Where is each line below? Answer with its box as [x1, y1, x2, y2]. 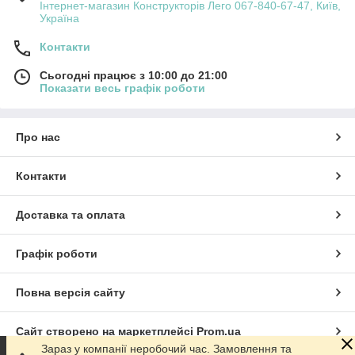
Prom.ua [197, 324, 241, 338]
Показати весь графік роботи [40, 81, 205, 94]
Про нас [16, 130, 60, 143]
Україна [40, 11, 79, 25]
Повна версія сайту [16, 285, 125, 299]
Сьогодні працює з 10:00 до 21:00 [40, 68, 227, 82]
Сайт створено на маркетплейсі [16, 324, 197, 338]
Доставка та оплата [16, 208, 125, 221]
